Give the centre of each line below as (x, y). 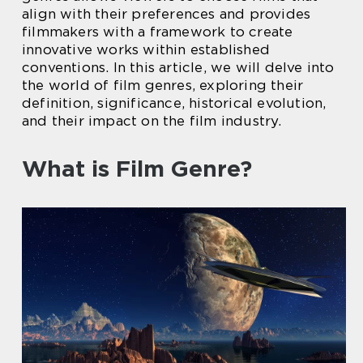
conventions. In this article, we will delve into (178, 67)
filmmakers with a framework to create (158, 32)
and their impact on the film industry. (152, 121)
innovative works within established (146, 49)
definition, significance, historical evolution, (174, 103)
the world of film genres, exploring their (163, 85)
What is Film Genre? (137, 169)
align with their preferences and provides (167, 14)
